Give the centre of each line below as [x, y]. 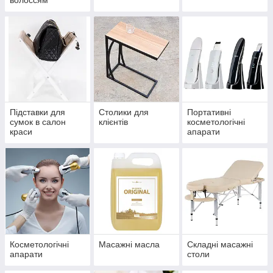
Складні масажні [220, 244]
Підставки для [37, 112]
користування [214, 151]
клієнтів [113, 122]
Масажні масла [129, 244]
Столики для [123, 112]
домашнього [212, 142]
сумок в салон [38, 122]
